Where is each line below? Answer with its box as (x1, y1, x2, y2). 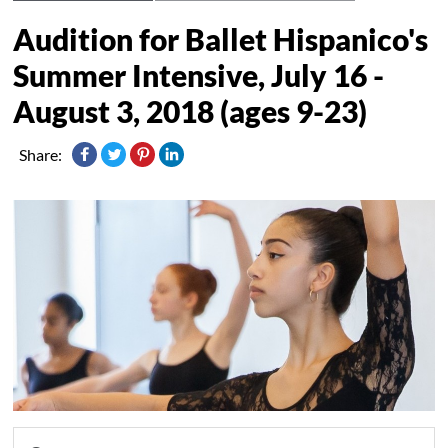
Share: (19, 144, 63, 164)
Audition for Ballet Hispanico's (13, 20, 429, 57)
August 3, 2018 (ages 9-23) (13, 92, 368, 129)
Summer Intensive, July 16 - (13, 56, 385, 93)
